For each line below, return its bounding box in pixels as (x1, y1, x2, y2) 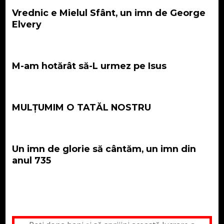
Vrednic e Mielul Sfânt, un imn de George (11, 7, 205, 18)
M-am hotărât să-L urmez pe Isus (11, 60, 166, 71)
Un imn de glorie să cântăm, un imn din (11, 143, 196, 154)
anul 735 (11, 155, 51, 166)
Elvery (11, 19, 41, 30)
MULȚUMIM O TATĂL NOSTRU (11, 102, 151, 113)
